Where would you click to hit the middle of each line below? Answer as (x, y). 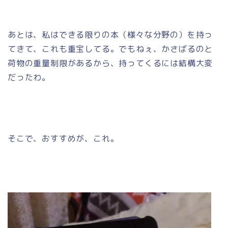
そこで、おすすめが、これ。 (63, 138)
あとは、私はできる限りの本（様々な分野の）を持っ (110, 34)
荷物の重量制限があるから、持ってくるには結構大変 (110, 63)
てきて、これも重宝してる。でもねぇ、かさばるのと (110, 49)
